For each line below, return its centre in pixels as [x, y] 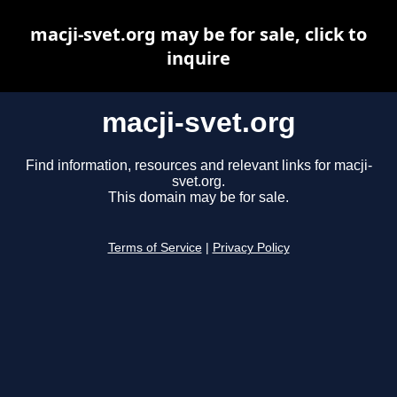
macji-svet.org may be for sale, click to [198, 34]
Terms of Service [155, 248]
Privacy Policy [251, 248]
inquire [198, 58]
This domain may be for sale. [198, 198]
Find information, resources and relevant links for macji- [198, 166]
